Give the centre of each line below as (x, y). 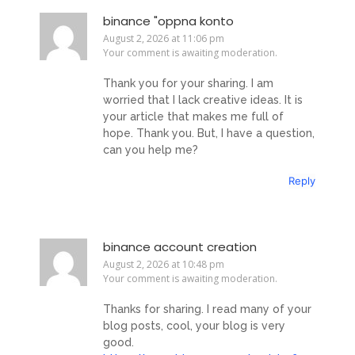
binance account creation (180, 246)
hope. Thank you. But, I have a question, (209, 134)
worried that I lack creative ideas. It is (203, 100)
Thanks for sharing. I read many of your (207, 309)
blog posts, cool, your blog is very (194, 326)
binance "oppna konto (168, 21)
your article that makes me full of (193, 117)
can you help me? (151, 150)
